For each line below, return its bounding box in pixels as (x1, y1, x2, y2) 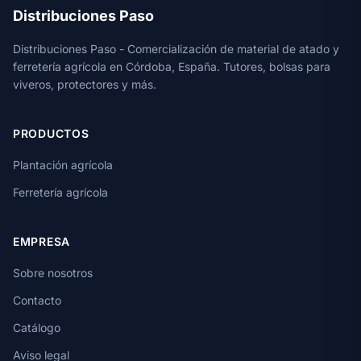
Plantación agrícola (13, 157, 113, 172)
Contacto (13, 293, 61, 307)
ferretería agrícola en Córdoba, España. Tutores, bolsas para (13, 59, 330, 73)
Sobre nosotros (13, 265, 93, 280)
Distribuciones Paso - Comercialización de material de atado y (13, 41, 339, 56)
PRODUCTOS (13, 126, 89, 140)
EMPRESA (13, 234, 70, 248)
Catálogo (13, 320, 60, 334)
